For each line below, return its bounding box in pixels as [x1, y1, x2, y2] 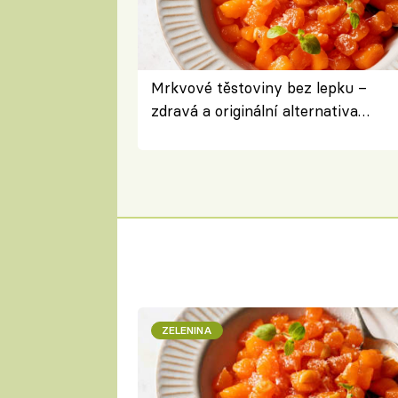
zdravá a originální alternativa [150, 101, 358, 121]
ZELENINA [161, 323, 212, 338]
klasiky [150, 124, 198, 144]
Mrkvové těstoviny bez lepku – [150, 78, 367, 98]
